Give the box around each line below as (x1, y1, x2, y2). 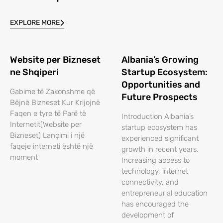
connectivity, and (121, 178, 179, 187)
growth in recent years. (121, 145, 199, 154)
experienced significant (121, 134, 199, 143)
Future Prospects (121, 92, 198, 103)
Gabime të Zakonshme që (10, 87, 95, 97)
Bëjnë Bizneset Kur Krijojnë (10, 98, 100, 108)
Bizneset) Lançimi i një (10, 131, 85, 140)
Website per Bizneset (10, 54, 101, 66)
